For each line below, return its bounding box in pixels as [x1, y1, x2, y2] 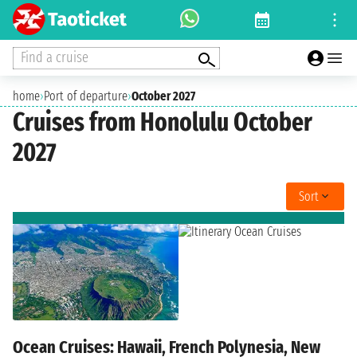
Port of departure [44, 88, 127, 104]
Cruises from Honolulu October [13, 107, 312, 138]
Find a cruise [21, 48, 88, 66]
